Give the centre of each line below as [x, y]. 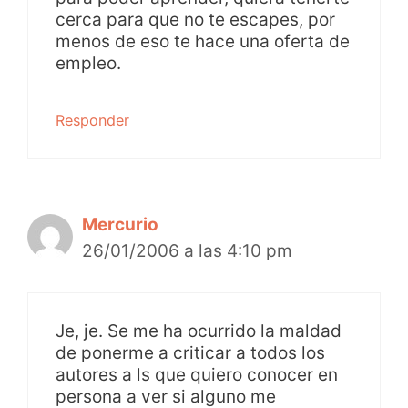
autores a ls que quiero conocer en [197, 375]
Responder [92, 120]
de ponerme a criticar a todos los [190, 353]
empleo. [88, 63]
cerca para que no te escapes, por [195, 19]
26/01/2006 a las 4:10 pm [187, 250]
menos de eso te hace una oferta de [203, 41]
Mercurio [120, 224]
